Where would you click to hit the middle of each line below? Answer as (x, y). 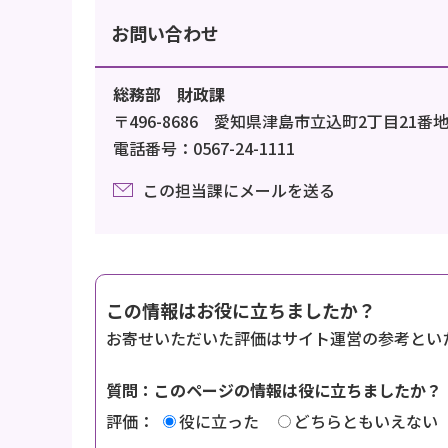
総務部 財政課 (169, 93)
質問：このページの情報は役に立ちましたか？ (274, 389)
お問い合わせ (165, 32)
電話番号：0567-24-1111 (204, 147)
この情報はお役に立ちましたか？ (241, 309)
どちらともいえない (366, 420)
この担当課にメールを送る (239, 189)
